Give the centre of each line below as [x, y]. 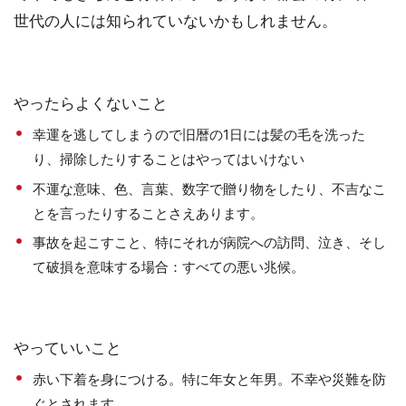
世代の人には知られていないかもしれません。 [175, 20]
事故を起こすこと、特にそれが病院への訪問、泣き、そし [210, 243]
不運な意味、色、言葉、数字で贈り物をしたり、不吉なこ [210, 188]
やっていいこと [68, 348]
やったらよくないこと [91, 103]
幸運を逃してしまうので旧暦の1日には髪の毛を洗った [199, 134]
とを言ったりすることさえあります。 [149, 213]
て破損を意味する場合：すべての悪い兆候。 [169, 267]
